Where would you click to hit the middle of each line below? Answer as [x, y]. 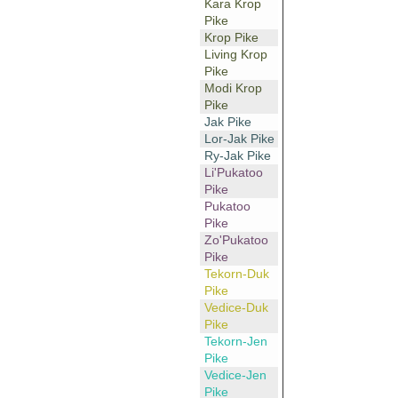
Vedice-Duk [236, 308]
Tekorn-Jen [235, 342]
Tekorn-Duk [236, 274]
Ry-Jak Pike [237, 156]
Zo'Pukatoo [236, 240]
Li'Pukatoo [233, 173]
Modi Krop [233, 88]
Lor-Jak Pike [239, 139]
